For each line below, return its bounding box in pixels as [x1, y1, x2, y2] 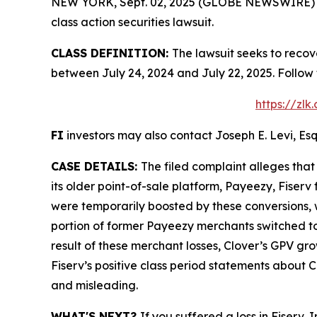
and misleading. [51, 277, 138, 292]
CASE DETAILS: [51, 158, 141, 173]
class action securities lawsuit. [51, 14, 214, 29]
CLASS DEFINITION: [51, 45, 172, 60]
